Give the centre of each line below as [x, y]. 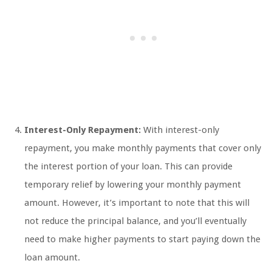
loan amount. [52, 258]
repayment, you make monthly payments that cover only [143, 148]
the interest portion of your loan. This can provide [128, 167]
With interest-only [180, 130]
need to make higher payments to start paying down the [142, 240]
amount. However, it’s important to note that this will [137, 203]
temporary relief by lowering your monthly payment [133, 185]
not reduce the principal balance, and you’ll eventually [135, 221]
